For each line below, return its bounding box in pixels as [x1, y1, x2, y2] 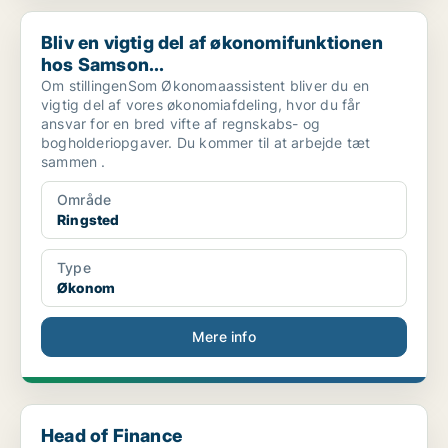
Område [57, 191, 112, 209]
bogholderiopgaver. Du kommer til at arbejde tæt [41, 134, 371, 152]
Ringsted [57, 211, 120, 229]
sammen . [41, 153, 106, 171]
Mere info [192, 328, 256, 346]
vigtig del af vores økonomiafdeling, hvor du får [41, 96, 361, 114]
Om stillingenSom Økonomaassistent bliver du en [41, 77, 370, 95]
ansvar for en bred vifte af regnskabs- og [41, 115, 321, 133]
